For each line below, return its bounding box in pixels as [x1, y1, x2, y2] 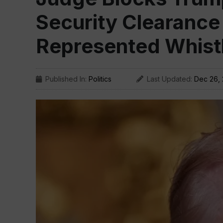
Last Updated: [147, 75, 194, 83]
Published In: [45, 75, 89, 83]
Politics [89, 75, 111, 83]
